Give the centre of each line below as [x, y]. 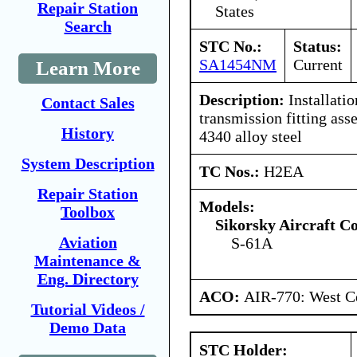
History [88, 133]
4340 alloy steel [251, 136]
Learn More [88, 68]
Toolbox [88, 212]
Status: [318, 46]
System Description [88, 163]
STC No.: [231, 46]
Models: [227, 206]
